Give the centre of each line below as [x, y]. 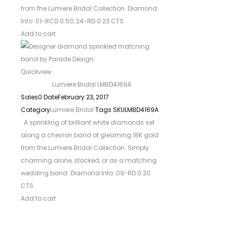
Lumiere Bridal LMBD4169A [92, 84]
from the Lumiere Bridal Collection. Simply [85, 148]
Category [35, 110]
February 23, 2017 [83, 97]
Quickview [36, 72]
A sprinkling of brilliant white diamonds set [88, 122]
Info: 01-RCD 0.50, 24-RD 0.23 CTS [72, 21]
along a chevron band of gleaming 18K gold [90, 135]
